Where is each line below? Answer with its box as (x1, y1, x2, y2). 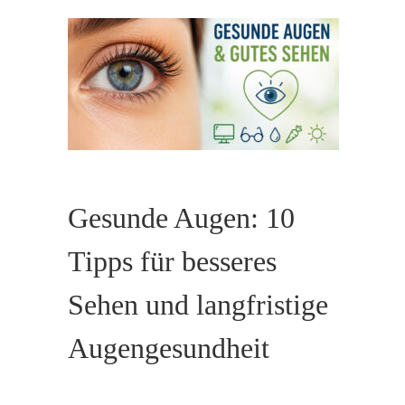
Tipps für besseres (67, 245, 277, 278)
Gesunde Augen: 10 (67, 202, 295, 234)
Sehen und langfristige (67, 288, 328, 321)
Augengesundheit (67, 332, 269, 364)
